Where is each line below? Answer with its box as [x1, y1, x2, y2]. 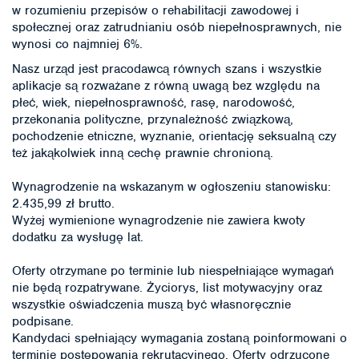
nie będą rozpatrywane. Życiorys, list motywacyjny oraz [12, 279, 322, 296]
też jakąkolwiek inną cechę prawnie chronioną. [12, 144, 273, 161]
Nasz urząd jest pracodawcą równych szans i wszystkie [12, 60, 321, 77]
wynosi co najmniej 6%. [12, 36, 143, 52]
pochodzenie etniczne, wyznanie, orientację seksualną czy [12, 127, 337, 144]
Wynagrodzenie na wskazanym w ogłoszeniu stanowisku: [12, 178, 331, 195]
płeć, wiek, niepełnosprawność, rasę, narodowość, [12, 94, 295, 111]
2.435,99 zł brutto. [12, 195, 115, 212]
